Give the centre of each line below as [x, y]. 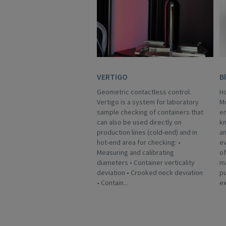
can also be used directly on [139, 122]
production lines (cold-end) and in [147, 132]
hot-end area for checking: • [139, 142]
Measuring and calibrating [135, 152]
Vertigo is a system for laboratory [148, 102]
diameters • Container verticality [146, 162]
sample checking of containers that [150, 112]
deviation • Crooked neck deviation [150, 173]
